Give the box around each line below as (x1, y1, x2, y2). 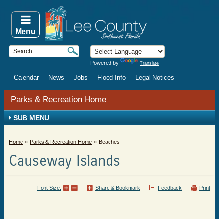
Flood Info (97, 74, 126, 81)
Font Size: (37, 185, 61, 191)
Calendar (14, 74, 39, 81)
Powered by (90, 60, 120, 66)
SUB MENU (11, 114, 49, 122)
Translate (140, 61, 159, 66)
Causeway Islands (9, 154, 120, 169)
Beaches (99, 139, 120, 145)
